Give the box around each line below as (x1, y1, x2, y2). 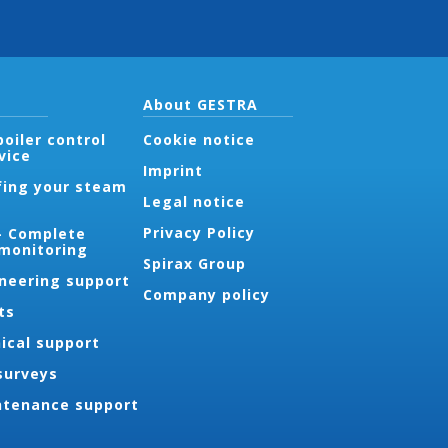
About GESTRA (143, 95, 259, 114)
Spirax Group (143, 254, 247, 273)
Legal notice (143, 192, 246, 211)
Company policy (143, 285, 271, 304)
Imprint (143, 161, 204, 180)
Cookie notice (143, 130, 256, 149)
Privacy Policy (143, 223, 256, 242)
